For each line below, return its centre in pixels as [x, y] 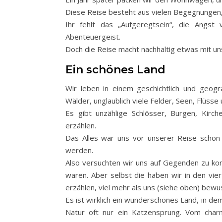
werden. [79, 150]
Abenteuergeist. [93, 36]
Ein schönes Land [115, 69]
